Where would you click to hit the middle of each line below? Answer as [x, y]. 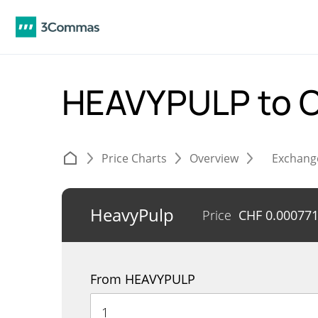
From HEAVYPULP [143, 279]
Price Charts [134, 158]
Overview [214, 158]
